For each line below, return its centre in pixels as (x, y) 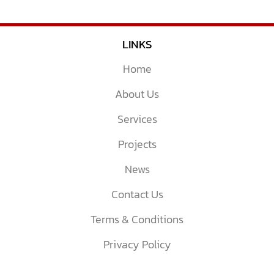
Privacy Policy (137, 245)
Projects (137, 144)
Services (137, 119)
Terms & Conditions (137, 220)
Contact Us (137, 194)
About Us (137, 94)
